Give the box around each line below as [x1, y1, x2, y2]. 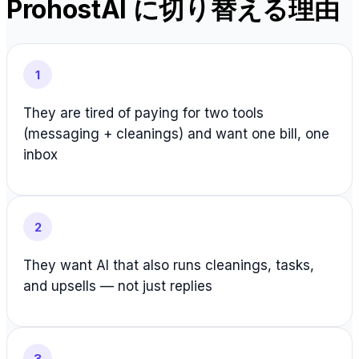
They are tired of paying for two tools [23, 105, 264, 121]
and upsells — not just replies [23, 278, 212, 294]
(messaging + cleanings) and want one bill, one [23, 126, 329, 142]
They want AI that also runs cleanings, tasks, [23, 257, 314, 273]
